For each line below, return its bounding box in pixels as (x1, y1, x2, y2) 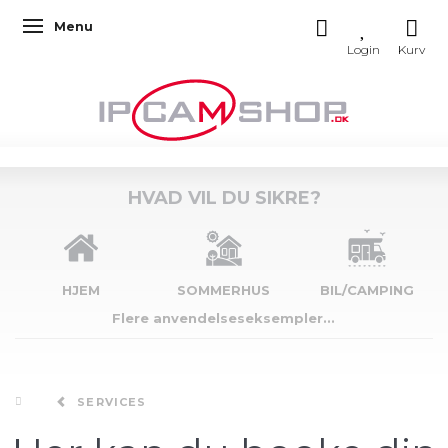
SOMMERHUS (177, 282, 271, 298)
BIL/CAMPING (319, 282, 414, 298)
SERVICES (77, 394, 147, 409)
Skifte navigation (36, 21, 145, 36)
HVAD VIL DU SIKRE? (127, 187, 321, 209)
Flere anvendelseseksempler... (112, 310, 336, 326)
